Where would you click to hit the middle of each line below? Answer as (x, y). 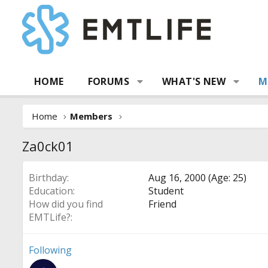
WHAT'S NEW (194, 81)
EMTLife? (50, 217)
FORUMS (109, 81)
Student (166, 191)
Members (92, 116)
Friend (162, 204)
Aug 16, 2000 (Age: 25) (197, 178)
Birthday (48, 178)
